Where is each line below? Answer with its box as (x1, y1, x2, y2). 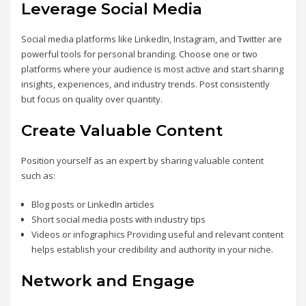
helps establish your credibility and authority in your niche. (31, 243, 273, 256)
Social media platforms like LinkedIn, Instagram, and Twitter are (21, 33, 283, 46)
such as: (21, 169, 56, 182)
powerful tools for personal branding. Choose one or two (21, 48, 258, 61)
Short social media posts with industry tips (31, 213, 206, 226)
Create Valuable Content (21, 120, 223, 140)
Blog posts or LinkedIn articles (31, 198, 154, 211)
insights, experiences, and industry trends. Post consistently (21, 78, 270, 91)
